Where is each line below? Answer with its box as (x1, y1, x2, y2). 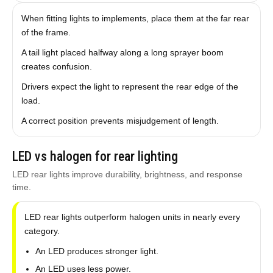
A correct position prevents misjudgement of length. (21, 116, 219, 126)
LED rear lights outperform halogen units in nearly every (24, 212, 240, 222)
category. (24, 226, 60, 236)
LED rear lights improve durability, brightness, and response (12, 169, 243, 179)
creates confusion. (21, 62, 92, 71)
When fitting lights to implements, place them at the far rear (21, 13, 249, 23)
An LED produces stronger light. (35, 246, 158, 256)
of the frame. (21, 27, 71, 37)
